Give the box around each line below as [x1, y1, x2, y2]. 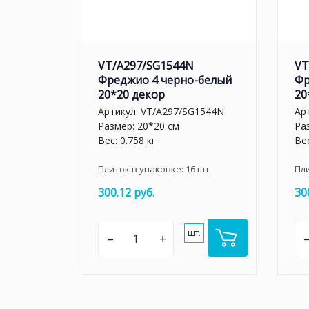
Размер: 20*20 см [98, 119, 179, 132]
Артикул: [98, 105, 141, 118]
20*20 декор [98, 86, 165, 102]
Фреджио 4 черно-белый [98, 72, 232, 88]
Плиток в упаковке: [98, 163, 186, 175]
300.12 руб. [98, 185, 154, 200]
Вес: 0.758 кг [98, 134, 156, 147]
